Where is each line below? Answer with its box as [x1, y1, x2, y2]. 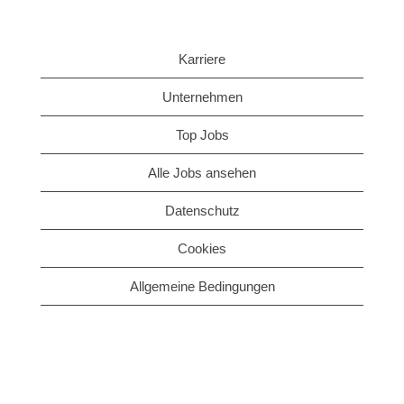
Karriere [179, 51, 225, 67]
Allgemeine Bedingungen [129, 279, 275, 294]
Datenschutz [164, 203, 240, 218]
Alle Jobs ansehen [148, 165, 256, 180]
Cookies [178, 241, 226, 256]
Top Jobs [175, 127, 229, 142]
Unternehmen [161, 89, 243, 105]
